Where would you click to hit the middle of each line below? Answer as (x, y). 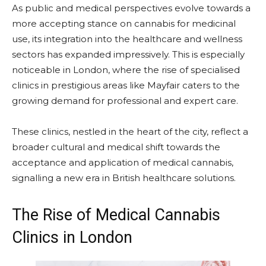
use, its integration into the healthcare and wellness (127, 39)
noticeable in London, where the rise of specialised (126, 69)
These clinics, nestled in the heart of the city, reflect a (130, 131)
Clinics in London (72, 237)
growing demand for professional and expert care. (125, 100)
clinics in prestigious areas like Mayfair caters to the (126, 85)
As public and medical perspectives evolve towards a (131, 8)
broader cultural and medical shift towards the (116, 147)
